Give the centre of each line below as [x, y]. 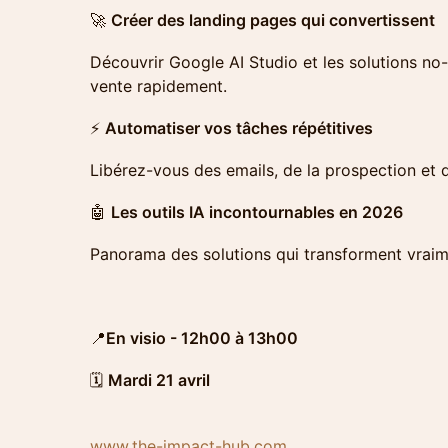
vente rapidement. [158, 86]
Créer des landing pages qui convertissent [273, 20]
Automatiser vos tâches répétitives [239, 128]
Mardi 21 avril [159, 380]
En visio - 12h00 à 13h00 [202, 338]
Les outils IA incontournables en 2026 [257, 212]
